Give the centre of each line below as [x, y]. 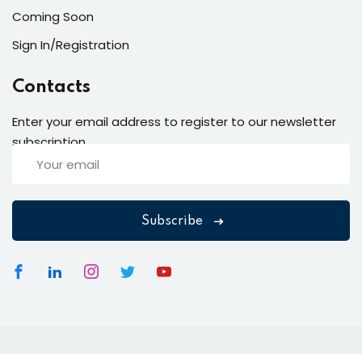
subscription [49, 142]
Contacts [51, 87]
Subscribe [172, 221]
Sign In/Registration [71, 45]
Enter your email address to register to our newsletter [174, 122]
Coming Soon [53, 17]
